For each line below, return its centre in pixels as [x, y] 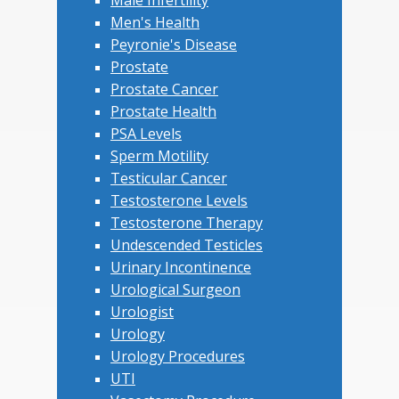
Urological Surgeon [175, 289]
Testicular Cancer [169, 178]
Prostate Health [163, 111]
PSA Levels [146, 133]
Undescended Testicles [187, 244]
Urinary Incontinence [181, 267]
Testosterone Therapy [187, 222]
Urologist [142, 311]
